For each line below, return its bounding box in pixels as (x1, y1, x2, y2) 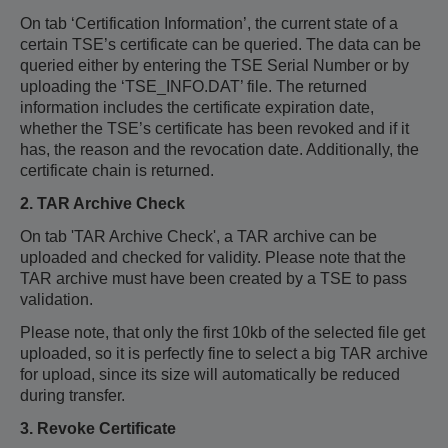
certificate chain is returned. (20, 162, 214, 179)
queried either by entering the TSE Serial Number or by (20, 57, 409, 74)
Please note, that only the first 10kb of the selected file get (20, 324, 425, 341)
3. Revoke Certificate (20, 420, 176, 437)
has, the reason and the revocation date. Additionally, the (20, 141, 419, 158)
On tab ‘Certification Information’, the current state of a (20, 15, 398, 32)
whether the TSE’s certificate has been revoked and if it (20, 120, 409, 137)
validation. (20, 291, 93, 308)
